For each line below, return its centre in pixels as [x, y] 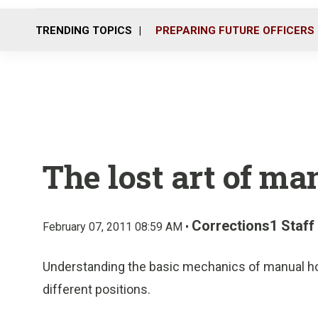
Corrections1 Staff [253, 226]
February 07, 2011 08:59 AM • [117, 227]
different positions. [97, 289]
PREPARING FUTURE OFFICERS [235, 30]
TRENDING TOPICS [84, 30]
